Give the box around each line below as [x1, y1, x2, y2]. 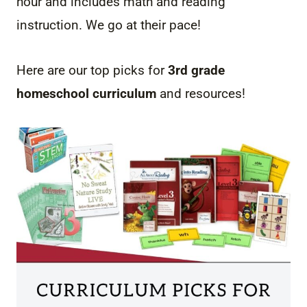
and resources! [156, 85, 245, 101]
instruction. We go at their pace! [16, 16, 201, 33]
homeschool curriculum [16, 85, 156, 101]
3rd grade [168, 62, 225, 78]
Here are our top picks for [16, 62, 168, 78]
